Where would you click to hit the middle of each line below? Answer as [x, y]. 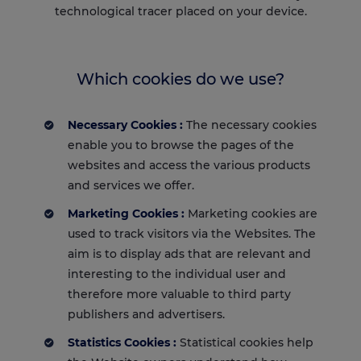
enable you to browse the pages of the [181, 145]
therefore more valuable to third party [179, 294]
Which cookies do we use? [180, 79]
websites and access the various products [189, 165]
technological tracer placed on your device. [180, 12]
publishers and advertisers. [146, 314]
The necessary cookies [250, 124]
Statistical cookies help [245, 342]
